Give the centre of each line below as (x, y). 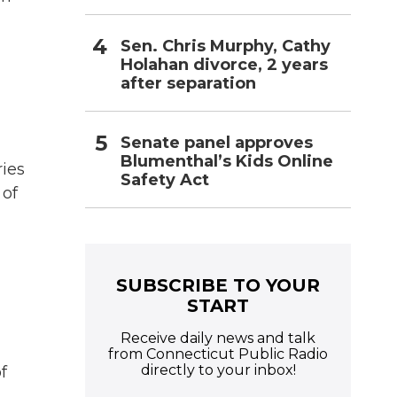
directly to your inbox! (218, 370)
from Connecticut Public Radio (218, 354)
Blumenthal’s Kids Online (227, 161)
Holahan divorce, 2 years (224, 64)
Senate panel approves (217, 142)
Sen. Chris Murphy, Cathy (226, 46)
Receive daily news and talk (218, 338)
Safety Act (165, 179)
